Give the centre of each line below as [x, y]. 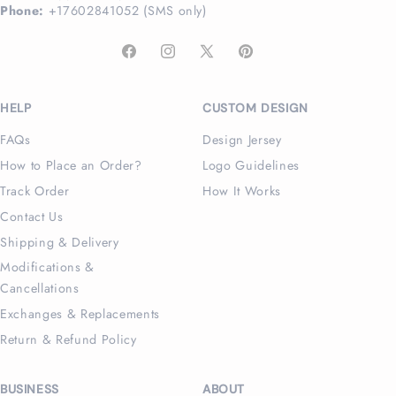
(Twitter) [223, 84]
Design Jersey [242, 140]
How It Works [242, 191]
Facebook [148, 61]
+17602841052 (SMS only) [125, 11]
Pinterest [263, 61]
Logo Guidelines [251, 166]
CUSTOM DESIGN [255, 108]
